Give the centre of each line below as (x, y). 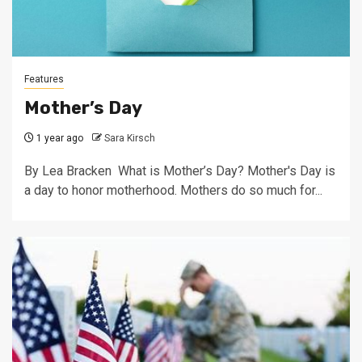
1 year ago (59, 138)
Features (44, 79)
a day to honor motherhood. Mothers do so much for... (173, 190)
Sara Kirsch (130, 138)
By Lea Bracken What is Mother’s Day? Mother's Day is (180, 171)
